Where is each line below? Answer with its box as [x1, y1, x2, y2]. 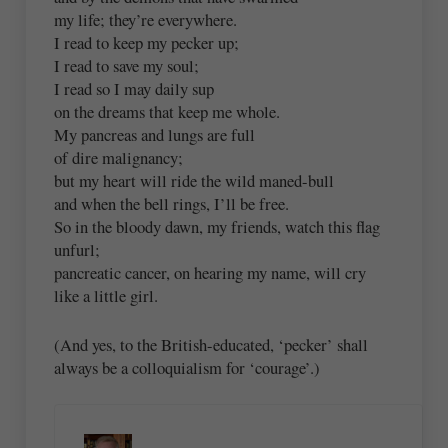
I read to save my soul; [54, 54, 200, 78]
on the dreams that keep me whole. [54, 100, 281, 124]
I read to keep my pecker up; [54, 31, 240, 55]
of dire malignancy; [54, 146, 184, 170]
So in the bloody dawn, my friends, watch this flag [54, 215, 381, 239]
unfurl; [54, 238, 101, 262]
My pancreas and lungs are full [54, 123, 256, 147]
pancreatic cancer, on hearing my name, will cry [54, 261, 367, 285]
